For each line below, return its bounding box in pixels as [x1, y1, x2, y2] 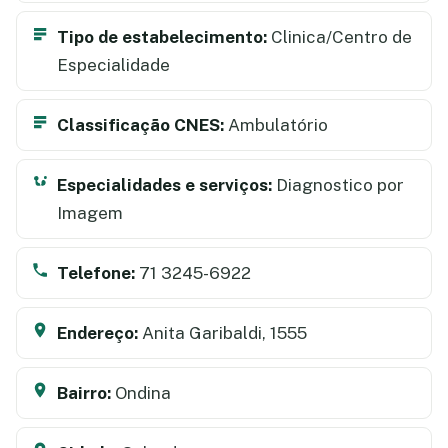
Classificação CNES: [57, 114, 224, 135]
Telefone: [57, 262, 135, 283]
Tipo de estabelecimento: [57, 26, 267, 47]
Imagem [57, 202, 123, 223]
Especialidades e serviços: [57, 174, 272, 195]
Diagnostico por [272, 174, 404, 195]
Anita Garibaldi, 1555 [138, 322, 307, 343]
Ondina [111, 382, 171, 403]
